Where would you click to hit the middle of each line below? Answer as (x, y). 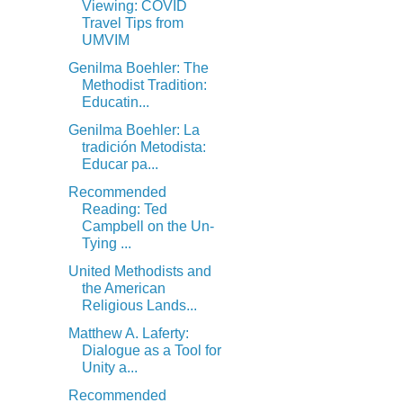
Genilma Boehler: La (134, 130)
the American (123, 289)
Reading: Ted (124, 210)
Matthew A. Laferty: (128, 334)
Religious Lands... (139, 306)
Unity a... (109, 368)
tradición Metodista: (143, 148)
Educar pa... (120, 165)
